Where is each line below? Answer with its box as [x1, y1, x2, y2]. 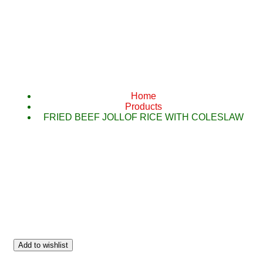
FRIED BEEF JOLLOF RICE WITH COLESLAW [43, 112, 244, 122]
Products [124, 102, 162, 112]
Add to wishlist [18, 241, 68, 249]
